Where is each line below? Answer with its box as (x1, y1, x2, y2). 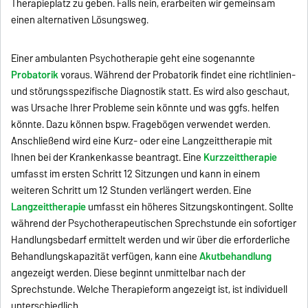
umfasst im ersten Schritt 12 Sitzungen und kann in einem (11, 165, 261, 182)
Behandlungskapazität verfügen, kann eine (11, 247, 200, 265)
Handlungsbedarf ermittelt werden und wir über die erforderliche (11, 231, 291, 248)
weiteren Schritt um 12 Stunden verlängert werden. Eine (11, 181, 252, 199)
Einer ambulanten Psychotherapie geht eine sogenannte (11, 49, 256, 67)
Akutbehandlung (199, 247, 272, 265)
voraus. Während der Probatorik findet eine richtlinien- (58, 66, 296, 83)
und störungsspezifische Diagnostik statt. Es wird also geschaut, (11, 82, 290, 100)
